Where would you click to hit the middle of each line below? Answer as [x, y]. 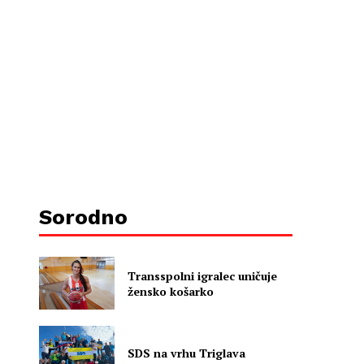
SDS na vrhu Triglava [187, 353]
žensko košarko [171, 291]
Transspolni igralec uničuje [203, 275]
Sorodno [83, 217]
